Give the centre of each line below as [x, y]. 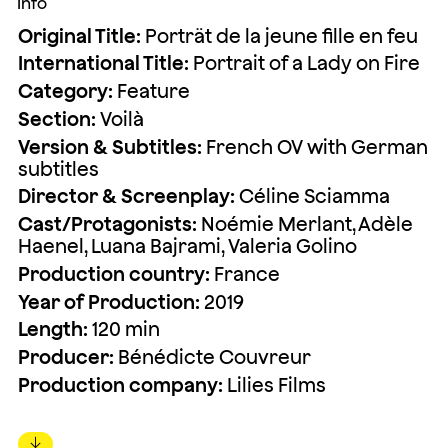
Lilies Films [274, 384]
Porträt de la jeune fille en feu [279, 35]
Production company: [120, 384]
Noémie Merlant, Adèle [304, 224]
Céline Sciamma [312, 196]
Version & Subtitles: [109, 146]
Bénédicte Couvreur [212, 357]
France [244, 273]
